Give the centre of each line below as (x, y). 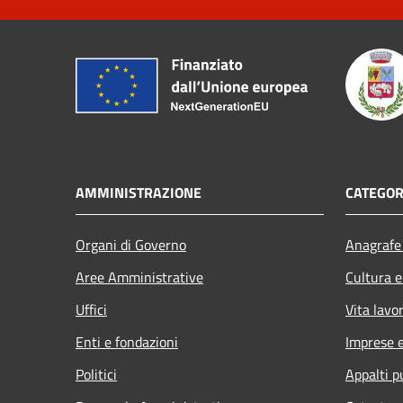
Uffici (91, 309)
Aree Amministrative (139, 277)
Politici (96, 374)
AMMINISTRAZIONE (139, 192)
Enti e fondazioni (127, 341)
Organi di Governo (131, 244)
